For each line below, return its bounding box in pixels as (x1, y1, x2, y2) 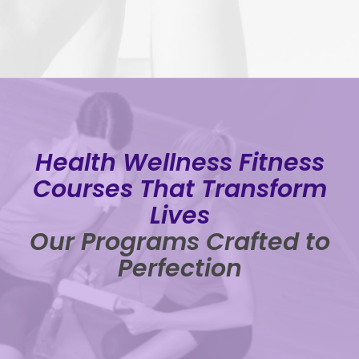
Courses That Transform (32, 171, 327, 206)
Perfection (117, 251, 242, 285)
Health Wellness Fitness (34, 145, 325, 179)
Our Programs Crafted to (29, 224, 330, 259)
